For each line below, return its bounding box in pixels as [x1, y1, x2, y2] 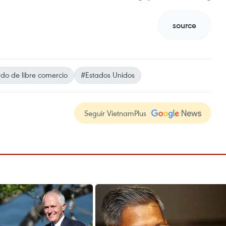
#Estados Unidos [81, 70, 135, 80]
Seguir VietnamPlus [84, 108, 146, 118]
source [173, 20, 196, 31]
